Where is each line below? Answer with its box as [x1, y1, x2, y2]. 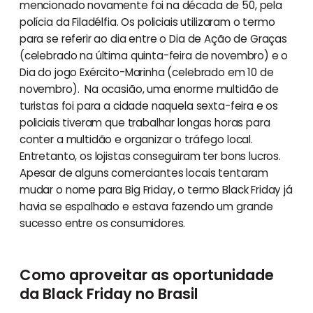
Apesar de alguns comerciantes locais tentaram [19, 165, 269, 180]
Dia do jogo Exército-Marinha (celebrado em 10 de [19, 64, 274, 80]
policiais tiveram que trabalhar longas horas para [19, 115, 270, 130]
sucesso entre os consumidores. [19, 215, 186, 231]
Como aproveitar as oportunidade [19, 264, 274, 285]
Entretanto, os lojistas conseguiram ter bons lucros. [19, 148, 281, 163]
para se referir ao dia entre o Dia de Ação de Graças [19, 31, 287, 46]
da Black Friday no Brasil [19, 283, 198, 304]
